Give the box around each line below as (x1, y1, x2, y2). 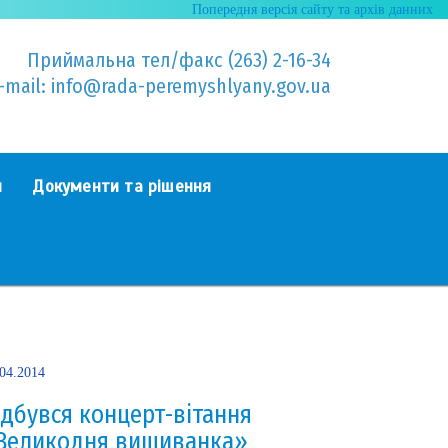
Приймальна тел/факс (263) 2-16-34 (26, 48, 331, 72)
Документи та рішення (32, 175, 212, 197)
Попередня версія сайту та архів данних (192, 2, 433, 17)
